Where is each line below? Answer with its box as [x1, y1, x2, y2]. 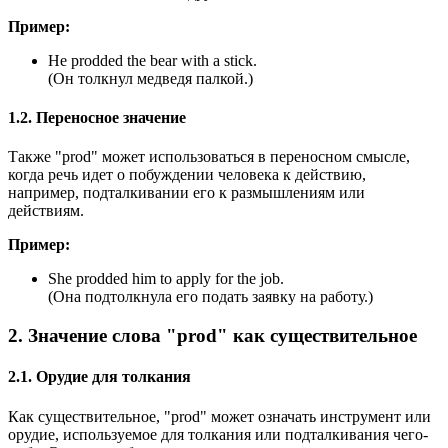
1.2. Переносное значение [8, 109, 186, 127]
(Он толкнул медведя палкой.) [48, 69, 253, 87]
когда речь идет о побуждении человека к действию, [8, 166, 366, 184]
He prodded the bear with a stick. [48, 51, 257, 69]
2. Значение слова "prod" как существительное [8, 325, 417, 347]
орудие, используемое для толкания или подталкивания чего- [8, 425, 428, 443]
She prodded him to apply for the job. [48, 270, 284, 288]
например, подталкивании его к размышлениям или [8, 184, 365, 202]
